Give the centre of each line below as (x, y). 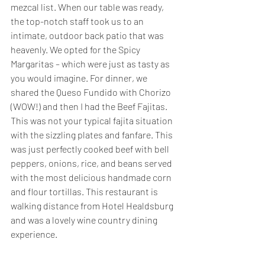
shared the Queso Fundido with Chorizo (92, 92)
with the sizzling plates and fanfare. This (93, 135)
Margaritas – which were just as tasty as (91, 64)
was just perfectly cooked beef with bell (91, 149)
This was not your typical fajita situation (93, 121)
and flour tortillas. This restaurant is (85, 192)
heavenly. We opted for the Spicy (76, 50)
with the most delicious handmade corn (92, 177)
